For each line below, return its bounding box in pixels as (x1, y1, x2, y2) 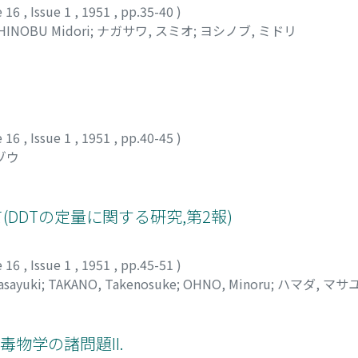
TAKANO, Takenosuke (48, 273, 177, 293)
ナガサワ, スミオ (97, 20, 193, 40)
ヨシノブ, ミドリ (200, 20, 296, 40)
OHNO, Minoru (183, 273, 271, 293)
